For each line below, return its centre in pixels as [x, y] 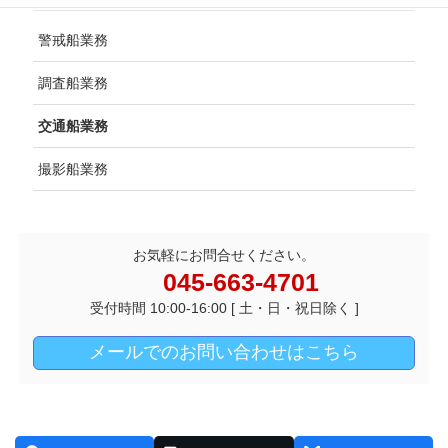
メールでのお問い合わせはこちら [224, 352]
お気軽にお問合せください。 [224, 255]
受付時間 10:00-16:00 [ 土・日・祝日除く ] [224, 308]
